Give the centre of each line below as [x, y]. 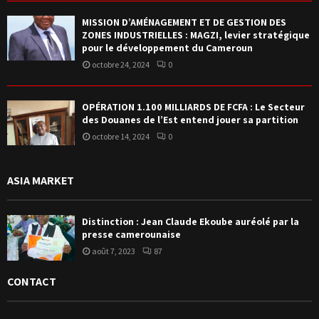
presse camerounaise [131, 235]
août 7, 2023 [114, 251]
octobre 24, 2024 [121, 65]
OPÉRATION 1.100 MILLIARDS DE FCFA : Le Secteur [193, 107]
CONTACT [32, 281]
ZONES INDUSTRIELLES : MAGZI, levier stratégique [196, 35]
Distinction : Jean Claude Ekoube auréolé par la [190, 222]
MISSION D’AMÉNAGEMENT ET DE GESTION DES [184, 22]
